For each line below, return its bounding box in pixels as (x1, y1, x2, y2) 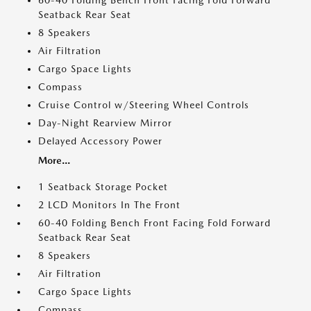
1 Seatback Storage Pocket (38, 181, 168, 192)
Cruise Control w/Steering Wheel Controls (38, 99, 249, 110)
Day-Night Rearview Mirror (38, 117, 172, 128)
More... (38, 155, 70, 166)
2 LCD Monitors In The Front (38, 199, 180, 210)
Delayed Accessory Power (38, 135, 162, 146)
